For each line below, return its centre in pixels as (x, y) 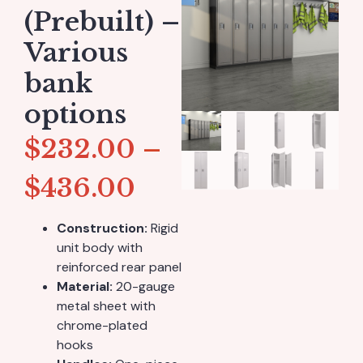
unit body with (100, 248)
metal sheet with (106, 306)
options (75, 114)
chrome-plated (102, 326)
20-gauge (144, 287)
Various (76, 53)
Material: (85, 287)
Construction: (102, 228)
